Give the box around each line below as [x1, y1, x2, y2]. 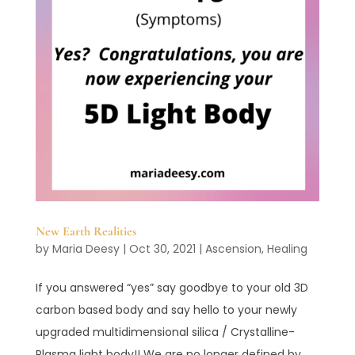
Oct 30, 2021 [128, 240, 196, 257]
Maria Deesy [52, 240, 120, 257]
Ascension [204, 240, 261, 257]
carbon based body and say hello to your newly [35, 301, 297, 318]
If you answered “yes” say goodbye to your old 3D [35, 279, 308, 296]
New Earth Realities [35, 223, 136, 239]
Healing [266, 240, 307, 257]
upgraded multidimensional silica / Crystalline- [35, 323, 295, 340]
